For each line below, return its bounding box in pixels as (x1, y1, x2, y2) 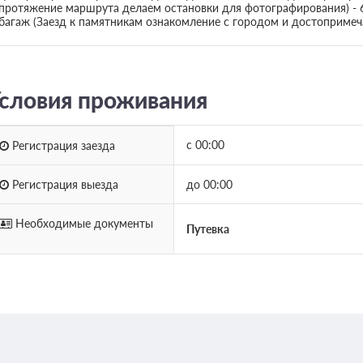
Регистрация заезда (8, 138, 115, 152)
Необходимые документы (11, 216, 153, 230)
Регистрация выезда (8, 177, 118, 191)
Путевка (186, 221, 229, 236)
